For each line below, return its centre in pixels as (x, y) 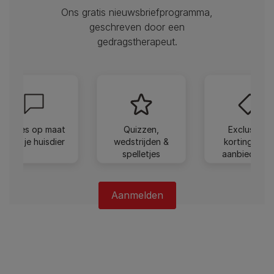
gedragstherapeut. (137, 41)
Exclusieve (249, 129)
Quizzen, (141, 129)
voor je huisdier (34, 141)
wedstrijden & (141, 141)
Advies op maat (34, 129)
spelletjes (141, 154)
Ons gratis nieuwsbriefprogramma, (137, 12)
